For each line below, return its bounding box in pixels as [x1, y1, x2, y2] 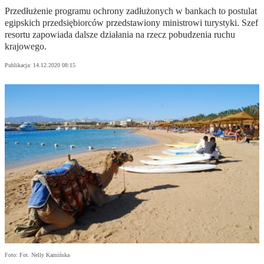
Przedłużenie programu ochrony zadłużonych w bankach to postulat [5, 6, 257, 16]
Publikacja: [5, 62, 33, 69]
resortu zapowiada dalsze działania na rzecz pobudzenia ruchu [5, 29, 235, 40]
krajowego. [5, 41, 47, 52]
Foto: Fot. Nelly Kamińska [5, 252, 70, 259]
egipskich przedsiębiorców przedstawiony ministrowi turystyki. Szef [5, 18, 258, 28]
